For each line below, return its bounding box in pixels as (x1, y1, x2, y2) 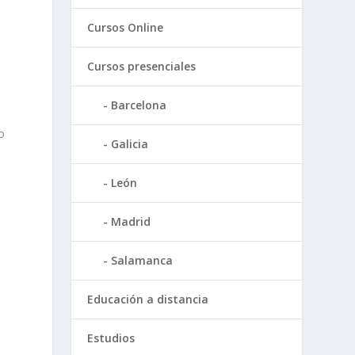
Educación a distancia (87, 291, 209, 307)
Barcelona (111, 97, 167, 113)
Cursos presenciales (87, 58, 197, 74)
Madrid (111, 213, 151, 229)
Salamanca (111, 252, 174, 268)
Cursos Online (87, 19, 164, 35)
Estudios (87, 330, 136, 345)
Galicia (111, 136, 149, 151)
